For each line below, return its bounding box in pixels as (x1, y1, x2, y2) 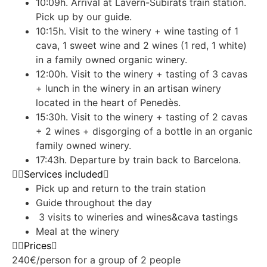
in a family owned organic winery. (36, 54, 187, 66)
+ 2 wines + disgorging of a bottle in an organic (36, 125, 253, 138)
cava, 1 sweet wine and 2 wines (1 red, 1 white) (36, 39, 247, 52)
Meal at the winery (36, 225, 119, 238)
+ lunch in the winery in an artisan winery (36, 82, 221, 95)
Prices (24, 240, 51, 252)
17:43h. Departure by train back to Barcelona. (36, 154, 241, 166)
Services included (24, 168, 103, 181)
